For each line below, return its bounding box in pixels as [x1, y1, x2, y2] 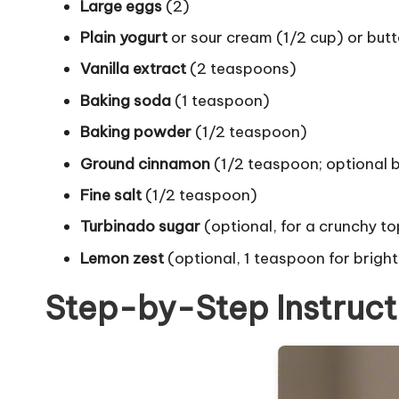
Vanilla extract [80, 59, 186, 79]
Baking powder [80, 122, 191, 142]
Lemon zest [80, 248, 164, 268]
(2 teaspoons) [186, 59, 297, 79]
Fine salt [80, 185, 142, 205]
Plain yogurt [80, 28, 167, 48]
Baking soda [80, 90, 171, 110]
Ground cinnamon [80, 153, 210, 174]
